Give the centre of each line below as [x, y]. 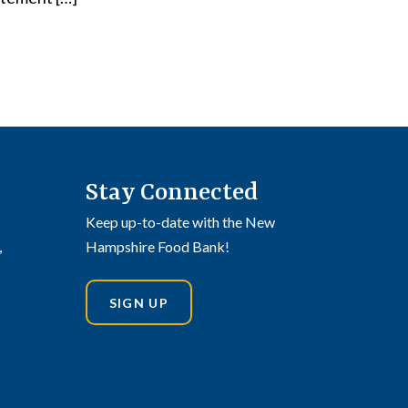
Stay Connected [172, 193]
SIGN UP [138, 302]
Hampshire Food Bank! [158, 246]
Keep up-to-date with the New [180, 222]
